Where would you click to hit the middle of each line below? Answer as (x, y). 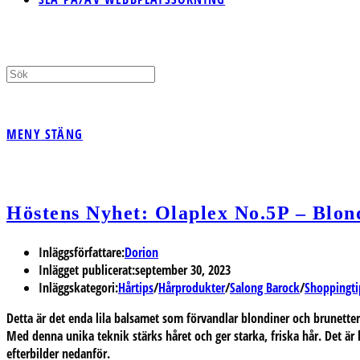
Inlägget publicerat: (87, 270)
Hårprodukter (192, 287)
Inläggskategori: (78, 287)
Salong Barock (265, 287)
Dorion (141, 252)
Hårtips (136, 287)
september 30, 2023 (183, 270)
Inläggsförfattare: (82, 252)
